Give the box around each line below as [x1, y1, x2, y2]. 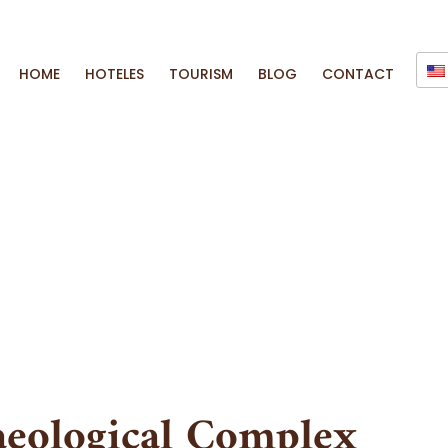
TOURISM [169, 63, 233, 84]
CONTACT [322, 63, 394, 84]
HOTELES [85, 63, 144, 84]
